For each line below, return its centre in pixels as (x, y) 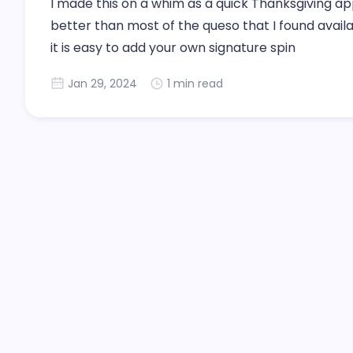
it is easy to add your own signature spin (173, 48)
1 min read (195, 84)
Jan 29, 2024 (102, 84)
